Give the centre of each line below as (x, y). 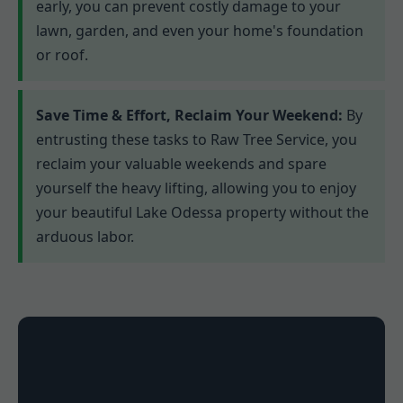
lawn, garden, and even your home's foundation (200, 31)
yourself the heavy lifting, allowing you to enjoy (196, 188)
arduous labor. (85, 237)
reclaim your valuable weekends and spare (181, 164)
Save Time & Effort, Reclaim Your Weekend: (189, 116)
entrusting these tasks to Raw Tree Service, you (197, 140)
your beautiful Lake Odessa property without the (202, 213)
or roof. (62, 55)
